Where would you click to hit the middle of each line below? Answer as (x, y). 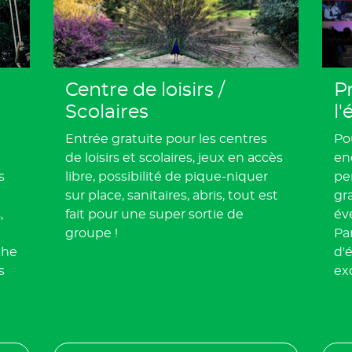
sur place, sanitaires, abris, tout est (172, 195)
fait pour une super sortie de (155, 214)
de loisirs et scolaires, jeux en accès (174, 158)
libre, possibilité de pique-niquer (167, 176)
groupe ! (92, 233)
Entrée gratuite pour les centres (167, 139)
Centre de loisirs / (145, 90)
